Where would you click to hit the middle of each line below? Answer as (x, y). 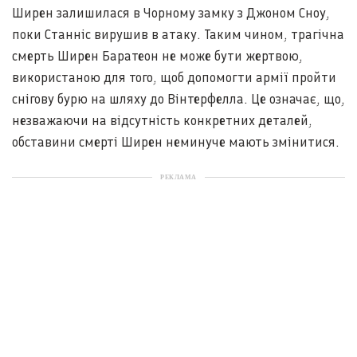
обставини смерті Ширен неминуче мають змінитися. (176, 142)
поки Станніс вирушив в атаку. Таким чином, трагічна (178, 34)
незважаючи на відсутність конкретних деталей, (162, 120)
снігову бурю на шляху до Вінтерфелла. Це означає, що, (178, 99)
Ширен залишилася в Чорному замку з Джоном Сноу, (171, 13)
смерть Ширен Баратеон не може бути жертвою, (157, 56)
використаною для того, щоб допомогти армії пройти (174, 77)
